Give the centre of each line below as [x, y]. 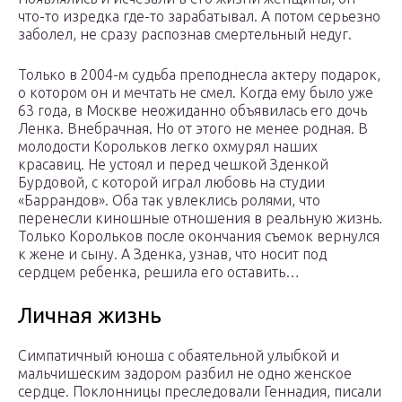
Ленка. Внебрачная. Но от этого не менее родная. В [193, 129]
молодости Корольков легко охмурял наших [168, 147]
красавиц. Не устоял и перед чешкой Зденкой [173, 165]
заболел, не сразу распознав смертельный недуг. [185, 35]
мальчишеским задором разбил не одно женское [185, 374]
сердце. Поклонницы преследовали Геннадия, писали [200, 392]
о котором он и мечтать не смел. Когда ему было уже [196, 93]
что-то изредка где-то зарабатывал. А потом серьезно [199, 17]
